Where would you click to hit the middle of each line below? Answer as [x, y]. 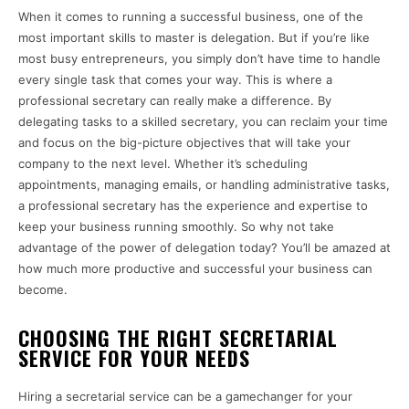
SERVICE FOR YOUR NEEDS [134, 358]
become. [43, 290]
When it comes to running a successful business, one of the [191, 17]
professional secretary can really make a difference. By [175, 101]
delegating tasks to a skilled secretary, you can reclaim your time [203, 122]
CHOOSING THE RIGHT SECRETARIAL [178, 338]
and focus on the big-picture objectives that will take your [184, 143]
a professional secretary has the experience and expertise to [193, 206]
